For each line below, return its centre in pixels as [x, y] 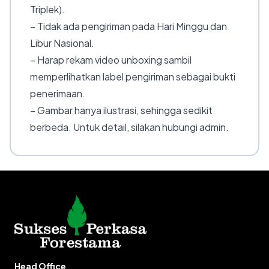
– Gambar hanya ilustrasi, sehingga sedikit [121, 110]
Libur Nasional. [62, 43]
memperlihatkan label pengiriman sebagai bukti [133, 77]
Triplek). [47, 9]
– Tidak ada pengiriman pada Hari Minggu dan [128, 26]
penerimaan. [58, 93]
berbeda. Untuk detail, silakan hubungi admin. [129, 127]
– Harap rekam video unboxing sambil [111, 60]
